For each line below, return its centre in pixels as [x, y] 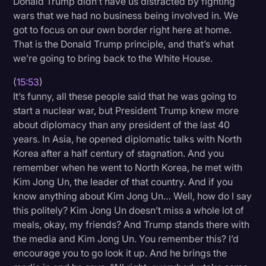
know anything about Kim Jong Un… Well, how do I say [133, 196]
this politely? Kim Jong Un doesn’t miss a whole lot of [129, 210]
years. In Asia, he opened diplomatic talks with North [128, 139]
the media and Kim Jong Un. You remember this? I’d [126, 239]
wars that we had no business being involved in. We [126, 16]
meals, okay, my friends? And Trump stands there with [132, 225]
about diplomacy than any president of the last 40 [122, 125]
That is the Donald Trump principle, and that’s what [124, 44]
